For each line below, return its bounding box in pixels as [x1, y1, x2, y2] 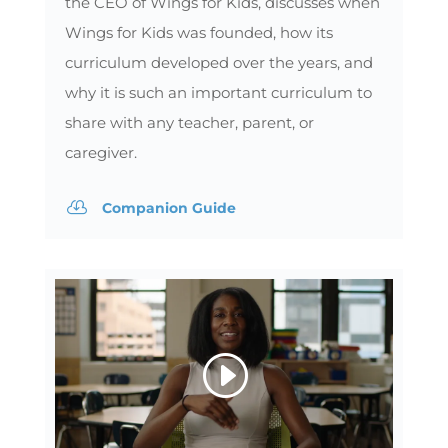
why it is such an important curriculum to [64, 82, 372, 102]
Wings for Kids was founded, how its [64, 22, 333, 42]
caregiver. [64, 142, 137, 162]
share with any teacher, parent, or [64, 112, 314, 132]
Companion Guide [101, 198, 236, 217]
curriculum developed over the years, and [64, 52, 373, 72]
